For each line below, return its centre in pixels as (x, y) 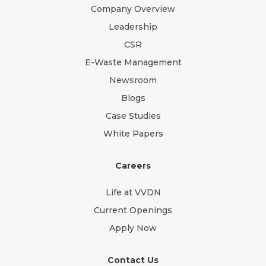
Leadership (133, 27)
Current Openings (133, 210)
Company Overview (133, 9)
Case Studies (133, 116)
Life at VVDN (133, 193)
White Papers (133, 134)
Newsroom (133, 80)
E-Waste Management (133, 63)
